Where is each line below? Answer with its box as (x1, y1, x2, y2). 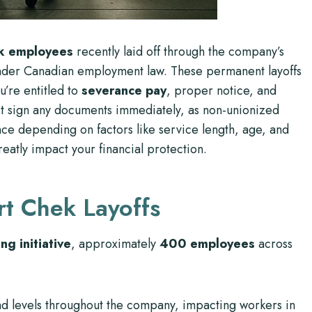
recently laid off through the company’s (73, 42, 284, 61)
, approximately (71, 235, 159, 253)
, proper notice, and (166, 81, 276, 100)
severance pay (81, 81, 166, 100)
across (255, 235, 292, 253)
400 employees (159, 235, 255, 253)
